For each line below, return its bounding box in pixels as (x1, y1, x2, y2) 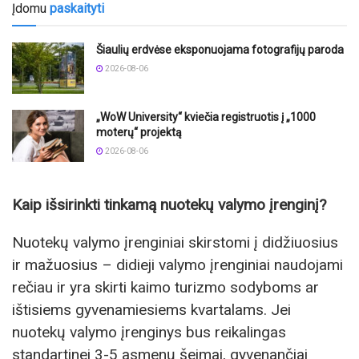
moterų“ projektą (96, 126, 182, 139)
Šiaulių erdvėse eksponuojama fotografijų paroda (96, 42, 344, 56)
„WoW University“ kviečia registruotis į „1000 (96, 111, 316, 124)
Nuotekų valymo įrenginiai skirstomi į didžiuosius (12, 232, 338, 252)
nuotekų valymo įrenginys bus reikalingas (12, 322, 286, 341)
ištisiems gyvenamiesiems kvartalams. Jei (12, 300, 291, 319)
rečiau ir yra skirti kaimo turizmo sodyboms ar (12, 277, 319, 296)
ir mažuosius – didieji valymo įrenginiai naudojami (12, 255, 343, 274)
